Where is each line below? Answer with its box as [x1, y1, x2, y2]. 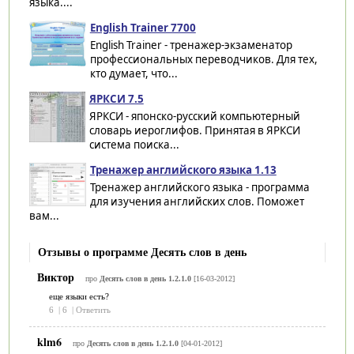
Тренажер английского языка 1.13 [89, 162, 277, 177]
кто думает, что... [89, 66, 178, 81]
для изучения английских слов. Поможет [89, 194, 304, 209]
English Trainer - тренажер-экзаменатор [89, 37, 292, 52]
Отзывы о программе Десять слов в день [37, 243, 247, 260]
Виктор [36, 268, 77, 285]
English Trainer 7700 [89, 20, 196, 35]
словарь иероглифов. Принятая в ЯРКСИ [88, 122, 300, 137]
